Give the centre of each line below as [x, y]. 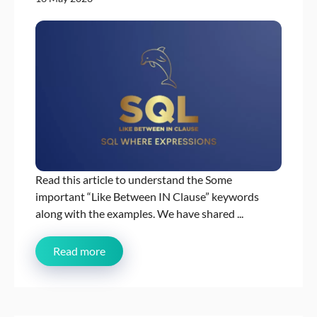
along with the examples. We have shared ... [139, 214]
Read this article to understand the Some [134, 180]
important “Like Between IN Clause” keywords [147, 197]
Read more [79, 251]
